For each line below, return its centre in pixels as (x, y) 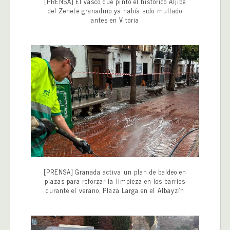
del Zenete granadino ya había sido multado (115, 10)
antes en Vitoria (115, 20)
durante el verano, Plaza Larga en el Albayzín (115, 190)
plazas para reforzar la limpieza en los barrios (115, 181)
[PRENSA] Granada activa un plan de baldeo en (115, 172)
